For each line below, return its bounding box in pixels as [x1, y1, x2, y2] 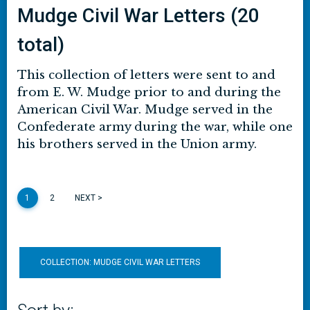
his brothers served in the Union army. [17, 137, 257, 152]
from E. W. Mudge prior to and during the [17, 85, 281, 100]
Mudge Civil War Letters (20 [17, 4, 259, 27]
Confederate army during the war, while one [17, 120, 293, 134]
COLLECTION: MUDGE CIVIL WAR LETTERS [40, 257, 200, 267]
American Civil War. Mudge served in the [17, 102, 273, 117]
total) [17, 33, 64, 56]
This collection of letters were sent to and [17, 68, 275, 82]
